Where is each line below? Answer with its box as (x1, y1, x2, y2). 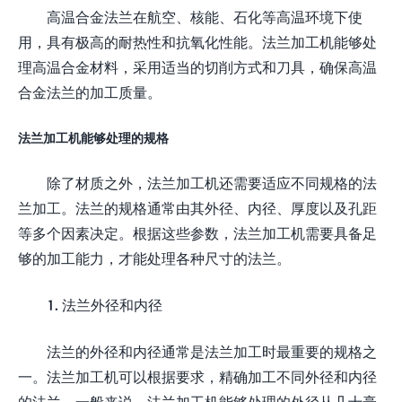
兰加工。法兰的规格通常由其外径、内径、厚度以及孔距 (18, 198, 377, 216)
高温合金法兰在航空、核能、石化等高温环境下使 (47, 7, 363, 25)
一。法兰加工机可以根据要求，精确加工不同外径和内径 (18, 367, 377, 385)
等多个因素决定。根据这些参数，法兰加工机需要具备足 (18, 223, 377, 241)
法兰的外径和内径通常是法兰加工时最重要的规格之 (47, 342, 377, 360)
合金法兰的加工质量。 (18, 83, 162, 100)
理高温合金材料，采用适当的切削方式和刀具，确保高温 (18, 57, 377, 75)
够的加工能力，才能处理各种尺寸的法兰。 (18, 249, 291, 267)
